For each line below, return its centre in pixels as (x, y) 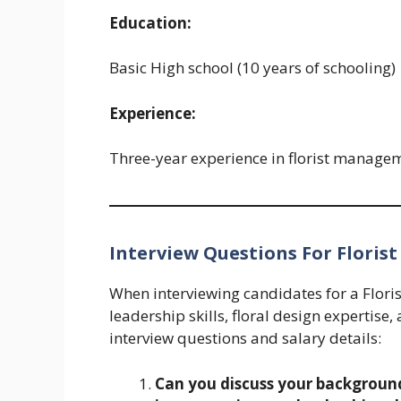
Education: (150, 22)
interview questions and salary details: (245, 338)
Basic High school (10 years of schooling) (252, 68)
